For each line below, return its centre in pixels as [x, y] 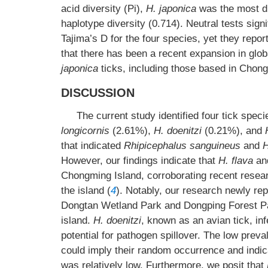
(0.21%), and [233, 131]
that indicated [92, 146]
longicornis [85, 131]
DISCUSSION [98, 93]
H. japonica [171, 9]
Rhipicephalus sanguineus [182, 146]
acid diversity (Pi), [103, 9]
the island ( [86, 191]
